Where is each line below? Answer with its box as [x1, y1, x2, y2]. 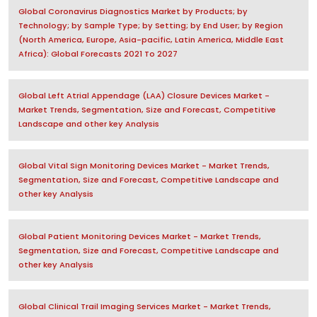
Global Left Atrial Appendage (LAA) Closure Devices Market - [18, 90, 270, 102]
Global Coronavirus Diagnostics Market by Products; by [18, 6, 248, 18]
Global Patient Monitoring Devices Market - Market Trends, [18, 230, 261, 242]
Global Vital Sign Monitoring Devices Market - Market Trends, [18, 160, 270, 172]
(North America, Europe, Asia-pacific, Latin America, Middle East [18, 34, 284, 46]
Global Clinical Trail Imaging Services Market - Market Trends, [18, 300, 271, 312]
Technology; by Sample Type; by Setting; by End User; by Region [18, 20, 283, 32]
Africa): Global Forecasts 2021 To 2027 [18, 48, 178, 60]
